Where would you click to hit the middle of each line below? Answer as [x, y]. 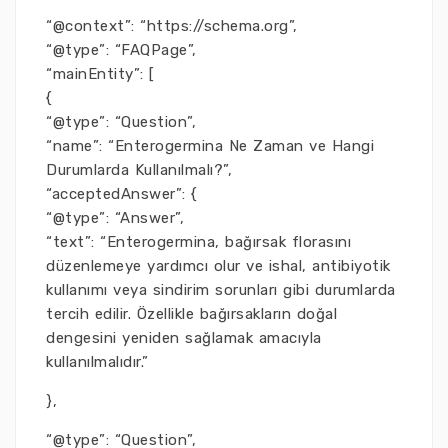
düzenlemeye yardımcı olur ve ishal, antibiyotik [218, 266]
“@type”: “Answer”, [115, 218]
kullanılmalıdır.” [97, 362]
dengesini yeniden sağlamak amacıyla [184, 338]
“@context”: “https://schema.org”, [172, 26]
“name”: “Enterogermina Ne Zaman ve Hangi [210, 146]
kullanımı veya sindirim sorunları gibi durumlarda [221, 290]
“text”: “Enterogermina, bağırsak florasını [198, 242]
